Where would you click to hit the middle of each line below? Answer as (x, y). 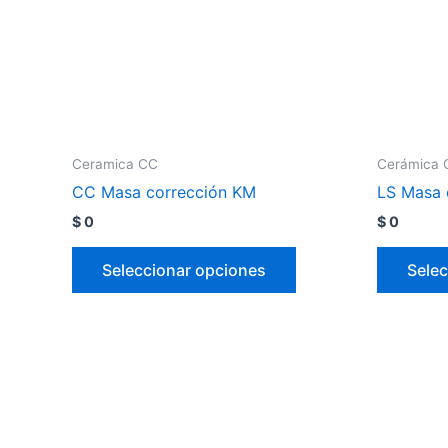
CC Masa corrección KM (164, 192)
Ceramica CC (115, 163)
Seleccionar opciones (184, 269)
